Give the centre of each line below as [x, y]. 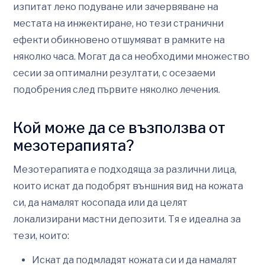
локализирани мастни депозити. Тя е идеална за [127, 219]
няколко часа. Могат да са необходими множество [131, 56]
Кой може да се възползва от [119, 127]
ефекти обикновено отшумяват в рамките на [119, 40]
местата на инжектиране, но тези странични [118, 23]
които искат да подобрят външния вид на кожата [128, 186]
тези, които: [41, 235]
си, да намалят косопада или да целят [100, 202]
